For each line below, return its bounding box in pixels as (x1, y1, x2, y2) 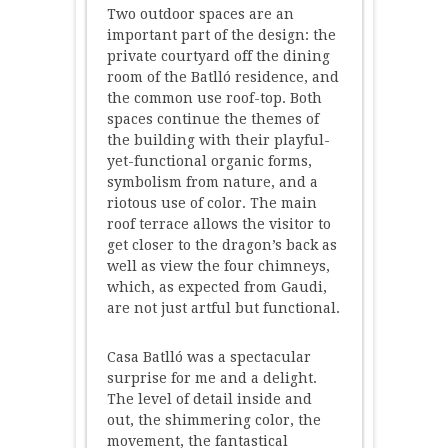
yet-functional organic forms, (106, 152, 312, 169)
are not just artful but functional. (106, 299, 340, 316)
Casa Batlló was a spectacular (106, 348, 311, 365)
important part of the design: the (106, 26, 336, 43)
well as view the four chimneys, (106, 257, 330, 274)
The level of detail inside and (106, 390, 312, 407)
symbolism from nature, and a (106, 173, 318, 190)
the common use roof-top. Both (106, 89, 322, 106)
